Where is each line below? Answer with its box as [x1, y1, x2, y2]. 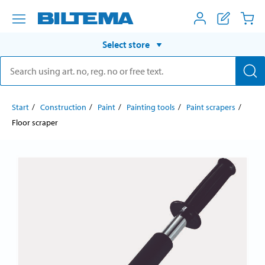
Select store [102, 38, 150, 50]
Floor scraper [12, 117, 58, 128]
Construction [40, 101, 86, 112]
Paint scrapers [186, 101, 235, 112]
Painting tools [127, 101, 175, 112]
